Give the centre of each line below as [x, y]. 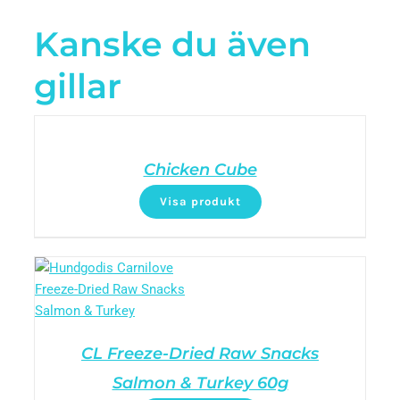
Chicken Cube [200, 170]
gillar [78, 86]
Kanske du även [172, 44]
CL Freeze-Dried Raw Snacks [200, 354]
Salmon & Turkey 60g [200, 383]
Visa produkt [200, 201]
